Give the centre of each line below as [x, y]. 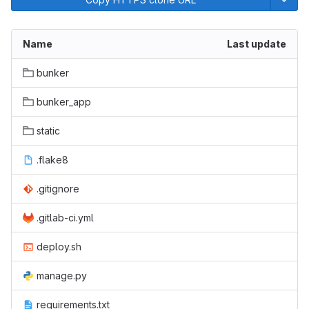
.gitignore [58, 189]
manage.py [62, 276]
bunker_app [64, 102]
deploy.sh [59, 247]
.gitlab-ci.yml [65, 218]
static [48, 131]
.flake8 [52, 160]
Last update [257, 44]
